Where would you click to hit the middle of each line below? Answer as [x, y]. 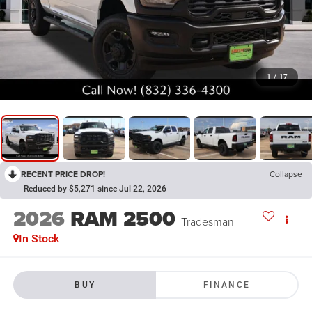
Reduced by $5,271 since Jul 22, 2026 [95, 189]
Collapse [286, 174]
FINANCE [227, 284]
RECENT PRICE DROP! [63, 174]
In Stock [39, 239]
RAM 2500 [123, 219]
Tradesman [207, 222]
